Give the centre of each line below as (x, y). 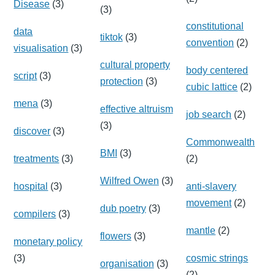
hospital (31, 186)
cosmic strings (217, 258)
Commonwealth (221, 142)
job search (209, 114)
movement (209, 203)
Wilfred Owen (129, 180)
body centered (217, 70)
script (25, 76)
